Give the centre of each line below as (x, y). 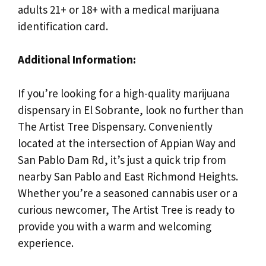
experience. (46, 243)
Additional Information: (77, 59)
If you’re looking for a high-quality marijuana (124, 93)
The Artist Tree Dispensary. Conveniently (115, 126)
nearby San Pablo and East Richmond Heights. (128, 176)
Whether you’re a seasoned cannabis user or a (128, 193)
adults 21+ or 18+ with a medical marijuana (118, 9)
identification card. (63, 26)
